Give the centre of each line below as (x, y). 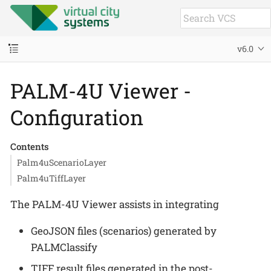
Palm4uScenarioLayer (61, 162)
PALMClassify (64, 247)
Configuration (77, 117)
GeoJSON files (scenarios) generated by (124, 230)
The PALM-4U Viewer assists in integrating (115, 204)
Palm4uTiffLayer (51, 178)
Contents (29, 146)
